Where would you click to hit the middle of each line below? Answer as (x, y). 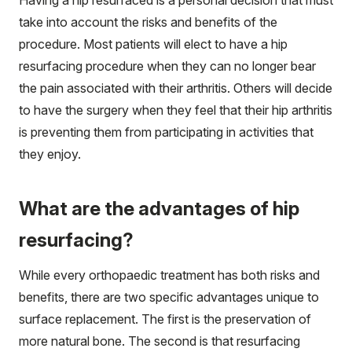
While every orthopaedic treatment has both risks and (169, 275)
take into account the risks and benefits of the (148, 22)
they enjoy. (50, 154)
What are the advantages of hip (159, 208)
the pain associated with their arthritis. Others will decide (176, 88)
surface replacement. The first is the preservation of (165, 319)
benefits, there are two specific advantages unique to (169, 297)
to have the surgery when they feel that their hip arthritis (176, 110)
